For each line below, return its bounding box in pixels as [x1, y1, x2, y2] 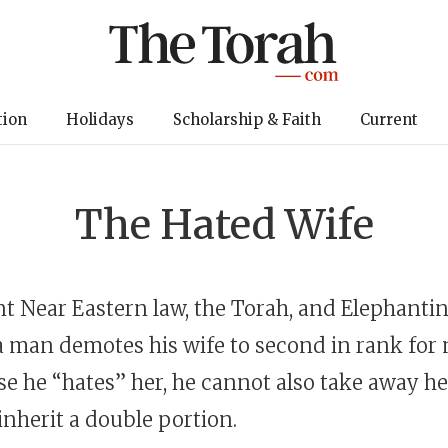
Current [359, 110, 418, 129]
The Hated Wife [74, 200, 374, 250]
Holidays [65, 110, 134, 129]
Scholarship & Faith [172, 110, 321, 129]
